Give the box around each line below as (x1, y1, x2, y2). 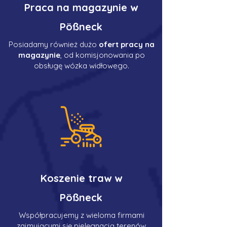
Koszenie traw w (40, 172, 122, 184)
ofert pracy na (98, 40, 155, 49)
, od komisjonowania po (60, 50, 145, 60)
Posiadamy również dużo (8, 40, 99, 49)
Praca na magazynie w (24, 1, 138, 14)
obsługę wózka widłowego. (33, 61, 129, 70)
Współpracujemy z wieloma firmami (18, 210, 144, 220)
